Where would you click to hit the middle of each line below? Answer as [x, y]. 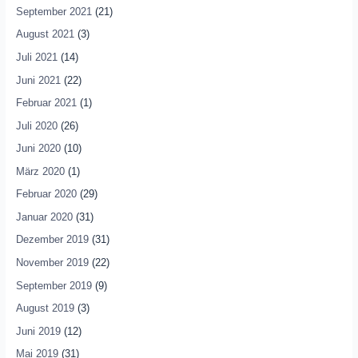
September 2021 [54, 11]
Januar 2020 [44, 217]
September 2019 [54, 285]
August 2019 [45, 308]
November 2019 [52, 263]
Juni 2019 [38, 331]
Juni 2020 [38, 149]
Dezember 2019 [52, 240]
